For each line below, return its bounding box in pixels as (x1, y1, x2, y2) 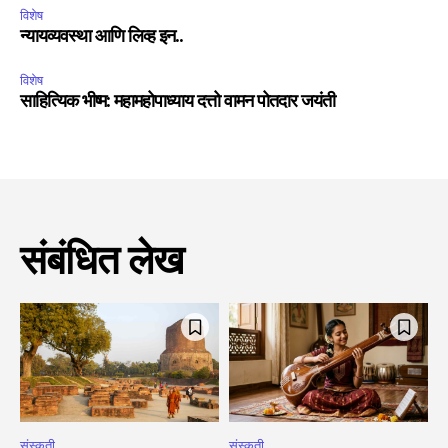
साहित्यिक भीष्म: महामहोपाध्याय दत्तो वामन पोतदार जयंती (20, 93, 335, 112)
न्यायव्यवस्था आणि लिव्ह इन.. (20, 28, 183, 47)
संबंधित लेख (20, 242, 183, 284)
